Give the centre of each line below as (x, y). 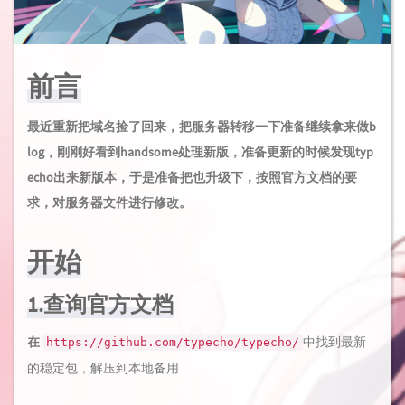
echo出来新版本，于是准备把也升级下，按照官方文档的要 (192, 177)
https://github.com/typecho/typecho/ (173, 342)
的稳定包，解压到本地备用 (103, 368)
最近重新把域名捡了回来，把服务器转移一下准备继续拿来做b (202, 127)
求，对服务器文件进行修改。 (109, 202)
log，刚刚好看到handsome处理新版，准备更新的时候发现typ (200, 152)
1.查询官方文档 (100, 304)
